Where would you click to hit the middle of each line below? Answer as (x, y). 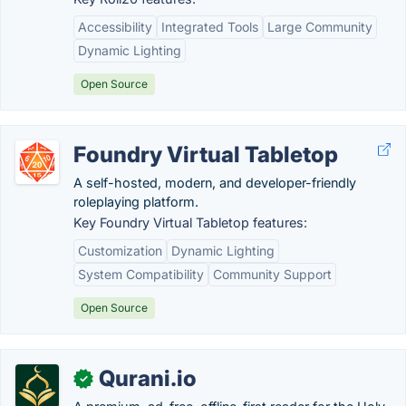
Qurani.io (148, 378)
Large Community (320, 27)
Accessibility (115, 27)
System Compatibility (141, 274)
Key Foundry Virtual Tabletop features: (190, 222)
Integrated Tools (210, 27)
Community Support (272, 274)
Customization (120, 251)
